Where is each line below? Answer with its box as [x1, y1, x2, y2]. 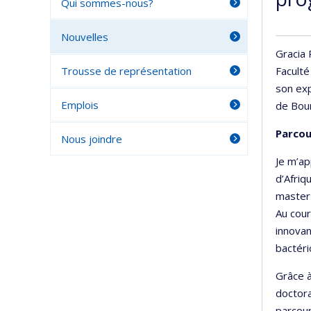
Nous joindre [61, 132, 122, 146]
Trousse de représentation [61, 64, 192, 78]
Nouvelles [61, 30, 108, 44]
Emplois [61, 98, 99, 112]
